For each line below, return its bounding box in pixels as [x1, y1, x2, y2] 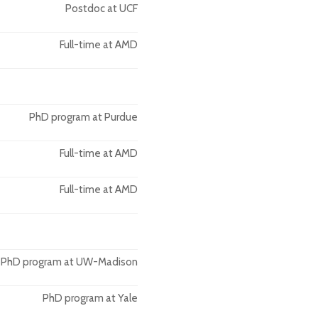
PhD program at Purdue [29, 111, 138, 124]
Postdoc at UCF [65, 2, 138, 15]
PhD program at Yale [43, 292, 138, 305]
